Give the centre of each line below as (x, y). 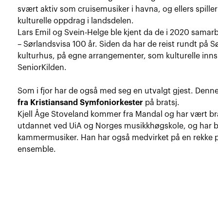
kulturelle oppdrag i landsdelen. (76, 21)
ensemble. (37, 149)
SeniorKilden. (42, 67)
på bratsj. (162, 102)
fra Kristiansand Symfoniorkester (81, 102)
